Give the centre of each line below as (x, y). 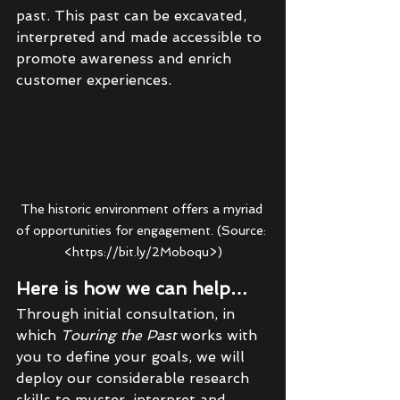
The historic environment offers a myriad (143, 209)
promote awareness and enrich (126, 58)
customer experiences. (96, 79)
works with (221, 336)
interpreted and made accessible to (141, 37)
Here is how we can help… (132, 289)
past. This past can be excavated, (133, 15)
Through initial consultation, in (128, 314)
